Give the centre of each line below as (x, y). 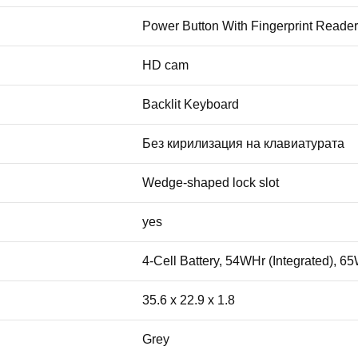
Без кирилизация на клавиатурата (243, 143)
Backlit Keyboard (191, 104)
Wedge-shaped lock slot (211, 182)
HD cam (165, 65)
